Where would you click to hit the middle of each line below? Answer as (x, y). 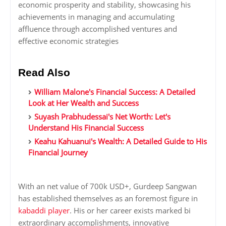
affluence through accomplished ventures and (98, 29)
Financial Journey (58, 153)
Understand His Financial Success (86, 128)
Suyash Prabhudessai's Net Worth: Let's (102, 117)
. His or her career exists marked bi (130, 211)
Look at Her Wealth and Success (83, 103)
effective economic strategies (68, 41)
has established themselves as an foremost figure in (108, 199)
